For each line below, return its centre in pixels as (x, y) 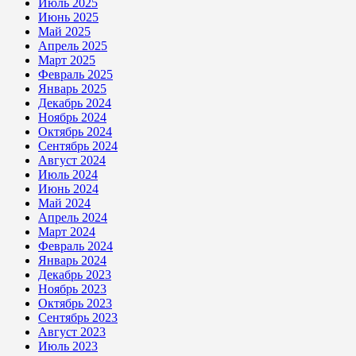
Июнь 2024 (68, 188)
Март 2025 (67, 60)
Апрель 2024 (73, 217)
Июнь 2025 (68, 17)
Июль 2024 (68, 174)
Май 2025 (64, 31)
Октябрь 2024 (75, 131)
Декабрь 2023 (75, 274)
